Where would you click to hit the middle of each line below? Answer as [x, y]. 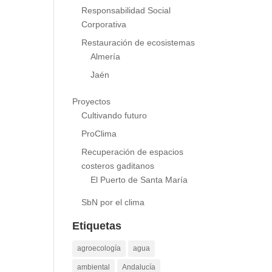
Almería [106, 65]
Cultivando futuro [114, 124]
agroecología [99, 257]
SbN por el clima [113, 210]
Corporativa [104, 32]
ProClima [99, 142]
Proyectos [92, 110]
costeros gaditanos [118, 174]
